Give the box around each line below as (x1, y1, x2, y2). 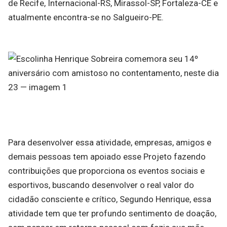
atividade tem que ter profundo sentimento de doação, (8, 208, 216, 218)
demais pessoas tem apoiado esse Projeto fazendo (8, 152, 206, 162)
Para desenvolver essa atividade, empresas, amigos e (8, 137, 211, 147)
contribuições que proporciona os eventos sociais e (8, 166, 205, 176)
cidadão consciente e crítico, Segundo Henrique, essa (8, 194, 211, 204)
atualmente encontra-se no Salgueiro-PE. (8, 12, 164, 22)
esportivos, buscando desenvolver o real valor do (8, 180, 194, 190)
